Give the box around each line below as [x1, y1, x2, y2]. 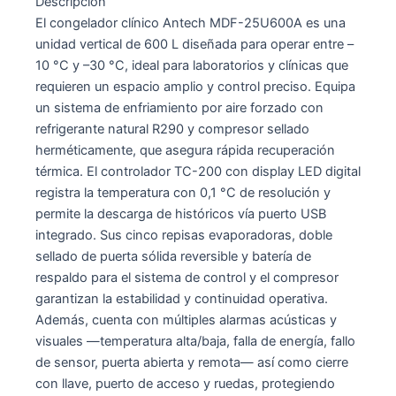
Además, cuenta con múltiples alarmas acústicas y [35, 311, 337, 328]
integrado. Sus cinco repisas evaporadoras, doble [35, 226, 332, 243]
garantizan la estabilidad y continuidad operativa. [35, 290, 328, 307]
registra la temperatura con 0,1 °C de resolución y [35, 184, 331, 201]
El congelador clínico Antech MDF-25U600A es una [35, 14, 346, 31]
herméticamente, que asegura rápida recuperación [35, 141, 335, 158]
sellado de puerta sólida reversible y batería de [35, 247, 311, 264]
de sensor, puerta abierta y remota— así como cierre [35, 354, 348, 370]
